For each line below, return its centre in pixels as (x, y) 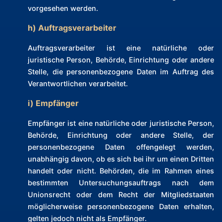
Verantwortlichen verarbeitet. (78, 84)
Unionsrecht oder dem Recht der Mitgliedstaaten (121, 195)
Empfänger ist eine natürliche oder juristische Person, (121, 123)
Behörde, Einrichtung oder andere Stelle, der (121, 135)
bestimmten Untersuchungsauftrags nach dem (121, 183)
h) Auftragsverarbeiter (72, 28)
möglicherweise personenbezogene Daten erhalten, (121, 207)
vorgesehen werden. (63, 8)
